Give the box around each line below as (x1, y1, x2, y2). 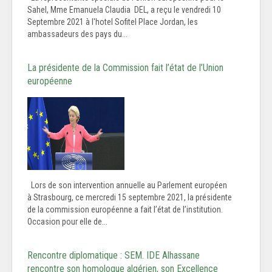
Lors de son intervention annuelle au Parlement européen (27, 180, 227, 191)
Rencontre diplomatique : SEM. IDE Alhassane (27, 250, 200, 262)
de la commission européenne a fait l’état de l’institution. (27, 205, 223, 215)
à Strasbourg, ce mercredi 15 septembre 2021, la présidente (27, 192, 232, 203)
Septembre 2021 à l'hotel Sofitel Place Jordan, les (27, 17, 198, 27)
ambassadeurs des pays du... (27, 29, 127, 39)
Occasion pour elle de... (27, 217, 107, 227)
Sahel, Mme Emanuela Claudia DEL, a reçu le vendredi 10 (27, 5, 221, 15)
